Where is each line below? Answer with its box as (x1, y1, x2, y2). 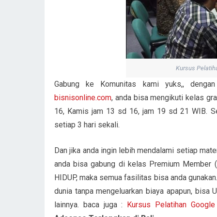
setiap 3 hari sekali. (54, 120, 120, 130)
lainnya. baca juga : (54, 200, 127, 210)
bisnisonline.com (54, 93, 111, 103)
